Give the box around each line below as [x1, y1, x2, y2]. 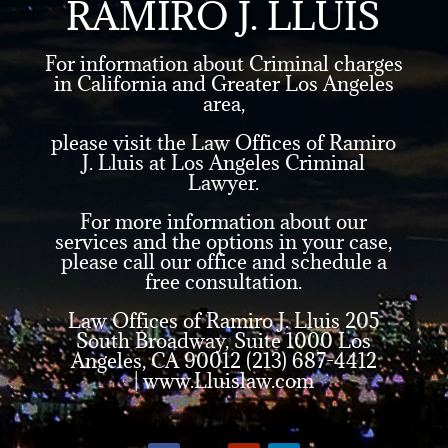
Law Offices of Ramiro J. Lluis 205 [67, 308, 380, 335]
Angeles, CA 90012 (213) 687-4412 [70, 348, 377, 375]
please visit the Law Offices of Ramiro [51, 130, 397, 157]
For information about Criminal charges [44, 51, 403, 78]
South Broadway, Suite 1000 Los [76, 328, 372, 355]
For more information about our [80, 209, 368, 236]
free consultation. [145, 269, 303, 296]
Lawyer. [188, 170, 260, 197]
